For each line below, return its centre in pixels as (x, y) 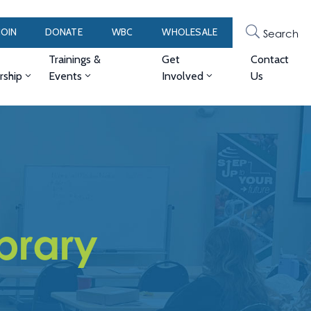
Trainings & (74, 59)
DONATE (64, 32)
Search (280, 33)
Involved (183, 76)
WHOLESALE (190, 32)
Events (65, 76)
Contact (269, 59)
